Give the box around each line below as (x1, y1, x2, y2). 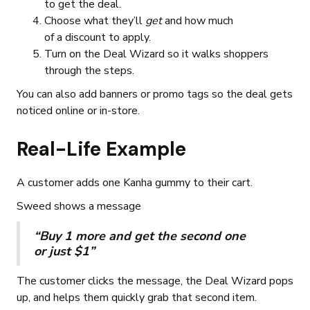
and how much (162, 13, 233, 29)
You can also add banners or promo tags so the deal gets (17, 86, 293, 102)
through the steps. (44, 63, 137, 79)
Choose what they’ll (44, 13, 145, 29)
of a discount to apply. (44, 30, 154, 46)
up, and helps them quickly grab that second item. (17, 290, 257, 306)
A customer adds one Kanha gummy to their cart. (17, 175, 255, 191)
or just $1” (34, 243, 95, 260)
